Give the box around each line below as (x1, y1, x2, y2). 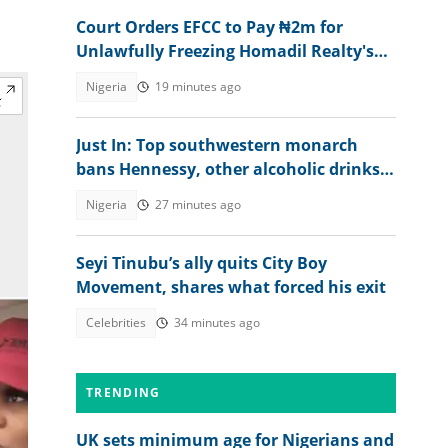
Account (76, 64, 142, 86)
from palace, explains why (76, 182, 285, 204)
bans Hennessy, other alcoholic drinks (76, 158, 380, 180)
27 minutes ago (155, 196, 241, 213)
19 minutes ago (155, 78, 241, 95)
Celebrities (86, 314, 146, 331)
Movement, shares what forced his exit (76, 276, 386, 298)
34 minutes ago (174, 314, 260, 331)
